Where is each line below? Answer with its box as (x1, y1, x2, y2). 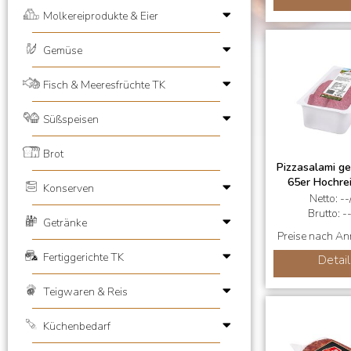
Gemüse (43, 43, 82, 58)
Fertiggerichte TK (43, 250, 124, 265)
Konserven (43, 181, 94, 196)
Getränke (43, 215, 87, 230)
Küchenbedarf (43, 319, 110, 334)
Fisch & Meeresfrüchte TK (43, 78, 165, 92)
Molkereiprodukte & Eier (43, 9, 158, 24)
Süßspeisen (43, 112, 99, 127)
